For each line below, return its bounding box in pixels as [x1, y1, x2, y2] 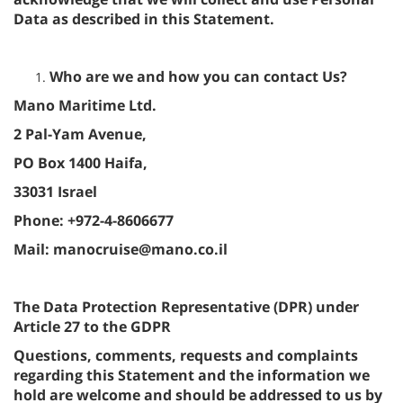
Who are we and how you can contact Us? [49, 67, 347, 86]
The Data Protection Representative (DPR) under [13, 297, 359, 317]
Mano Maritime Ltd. [13, 95, 157, 115]
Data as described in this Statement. [13, 9, 274, 29]
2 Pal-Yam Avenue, [13, 124, 147, 144]
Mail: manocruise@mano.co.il [13, 239, 228, 259]
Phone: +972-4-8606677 [13, 210, 174, 230]
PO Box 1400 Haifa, [13, 153, 148, 173]
